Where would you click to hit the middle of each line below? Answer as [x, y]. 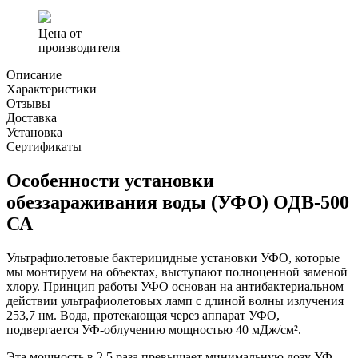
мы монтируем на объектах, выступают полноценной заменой [177, 272]
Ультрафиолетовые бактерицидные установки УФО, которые [173, 257]
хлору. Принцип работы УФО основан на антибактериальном [175, 286]
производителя [79, 47]
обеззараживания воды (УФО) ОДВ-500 [178, 202]
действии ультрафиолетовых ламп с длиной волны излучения [175, 300]
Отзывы [28, 103]
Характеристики [52, 89]
